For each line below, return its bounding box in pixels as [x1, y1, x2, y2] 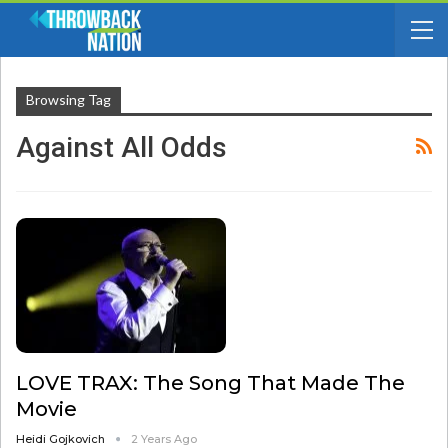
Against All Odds [16, 131, 227, 164]
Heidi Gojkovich [16, 431, 108, 446]
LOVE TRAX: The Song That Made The [16, 370, 405, 395]
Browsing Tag [26, 91, 111, 108]
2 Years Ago [131, 431, 197, 446]
